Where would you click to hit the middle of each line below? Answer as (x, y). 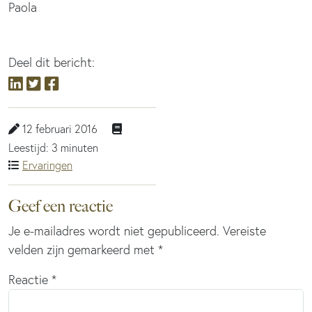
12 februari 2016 (58, 128)
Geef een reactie (61, 206)
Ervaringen (47, 165)
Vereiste (244, 231)
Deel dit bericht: (52, 62)
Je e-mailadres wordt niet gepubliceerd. (114, 231)
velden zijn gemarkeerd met (83, 249)
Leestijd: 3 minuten (53, 147)
